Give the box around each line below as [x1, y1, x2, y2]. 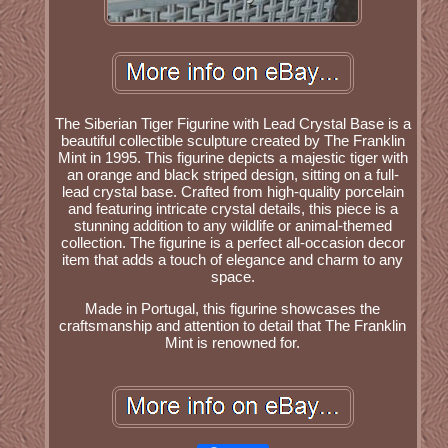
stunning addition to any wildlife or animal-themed [73, 217, 392, 235]
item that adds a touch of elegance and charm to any [62, 251, 404, 269]
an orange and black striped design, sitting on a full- [66, 166, 399, 184]
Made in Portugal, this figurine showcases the [85, 300, 381, 318]
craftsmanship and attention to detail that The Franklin [59, 317, 407, 335]
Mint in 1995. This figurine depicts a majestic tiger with [57, 149, 408, 167]
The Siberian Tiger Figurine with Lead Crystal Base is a [54, 115, 411, 133]
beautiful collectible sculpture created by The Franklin [60, 132, 405, 150]
